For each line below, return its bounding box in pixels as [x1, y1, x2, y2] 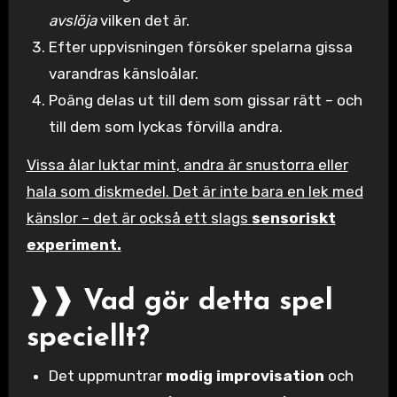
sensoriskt [251, 208, 336, 227]
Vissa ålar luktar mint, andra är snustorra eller [26, 155, 348, 174]
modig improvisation [166, 367, 325, 385]
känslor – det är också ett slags [26, 208, 252, 227]
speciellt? [26, 323, 150, 353]
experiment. [26, 235, 121, 253]
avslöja [49, 12, 97, 30]
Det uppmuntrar [49, 367, 167, 385]
